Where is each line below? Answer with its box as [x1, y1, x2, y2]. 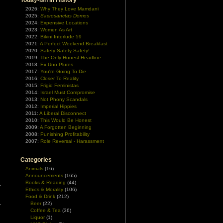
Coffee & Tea [30, 208, 61, 213]
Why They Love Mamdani [40, 6, 99, 11]
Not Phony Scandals [40, 97, 88, 102]
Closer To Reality [40, 76, 79, 81]
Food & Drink [25, 194, 55, 199]
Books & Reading [25, 180, 66, 185]
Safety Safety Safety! [40, 48, 90, 53]
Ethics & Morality [25, 187, 63, 192]
